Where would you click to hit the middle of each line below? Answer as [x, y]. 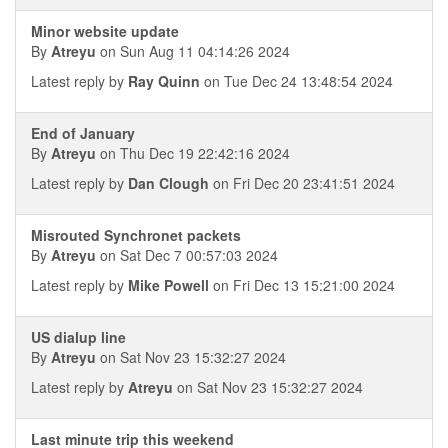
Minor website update [105, 31]
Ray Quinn [164, 81]
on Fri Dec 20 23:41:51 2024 [302, 183]
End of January [83, 133]
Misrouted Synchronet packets [136, 235]
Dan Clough [168, 183]
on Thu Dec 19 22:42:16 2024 [193, 153]
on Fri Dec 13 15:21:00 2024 [302, 285]
